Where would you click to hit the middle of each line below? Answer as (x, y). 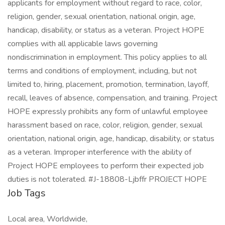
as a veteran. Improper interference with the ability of (99, 152)
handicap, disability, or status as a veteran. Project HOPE (106, 30)
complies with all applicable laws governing (83, 44)
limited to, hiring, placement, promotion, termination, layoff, (108, 84)
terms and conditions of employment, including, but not (102, 71)
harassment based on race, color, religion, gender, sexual (105, 125)
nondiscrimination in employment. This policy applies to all (107, 57)
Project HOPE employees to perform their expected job (106, 166)
